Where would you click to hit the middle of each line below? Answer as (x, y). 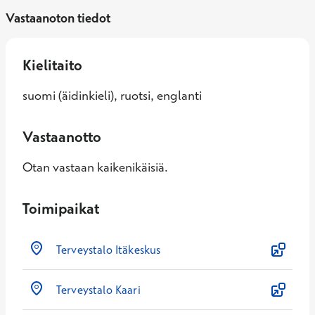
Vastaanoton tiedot (58, 18)
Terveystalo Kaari (98, 290)
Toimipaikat (61, 208)
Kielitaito (52, 65)
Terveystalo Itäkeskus (109, 250)
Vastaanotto (62, 136)
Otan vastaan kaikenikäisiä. (95, 167)
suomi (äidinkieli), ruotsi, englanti (112, 95)
